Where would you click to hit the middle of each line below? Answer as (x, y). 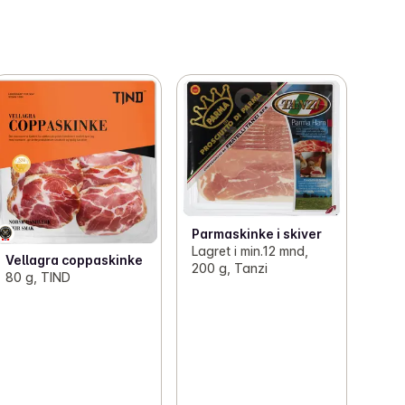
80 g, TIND (38, 277)
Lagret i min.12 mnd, (250, 250)
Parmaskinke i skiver (256, 233)
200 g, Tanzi (229, 268)
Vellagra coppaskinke (75, 259)
